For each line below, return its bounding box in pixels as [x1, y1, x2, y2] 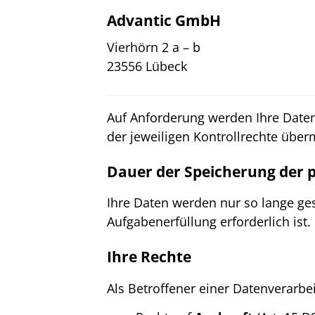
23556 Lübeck [107, 57, 187, 75]
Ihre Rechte [107, 247, 191, 267]
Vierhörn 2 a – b [107, 38, 200, 56]
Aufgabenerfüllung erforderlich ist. [107, 213, 311, 231]
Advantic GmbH [107, 10, 221, 30]
